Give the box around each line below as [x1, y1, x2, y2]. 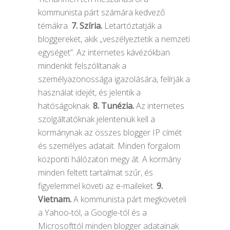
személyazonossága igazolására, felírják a [38, 73, 190, 85]
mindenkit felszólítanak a [38, 60, 126, 71]
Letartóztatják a [102, 20, 162, 31]
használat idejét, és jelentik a [38, 87, 141, 98]
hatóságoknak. [38, 100, 93, 111]
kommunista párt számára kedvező [38, 7, 165, 18]
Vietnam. [38, 194, 71, 205]
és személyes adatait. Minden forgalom [38, 140, 180, 151]
